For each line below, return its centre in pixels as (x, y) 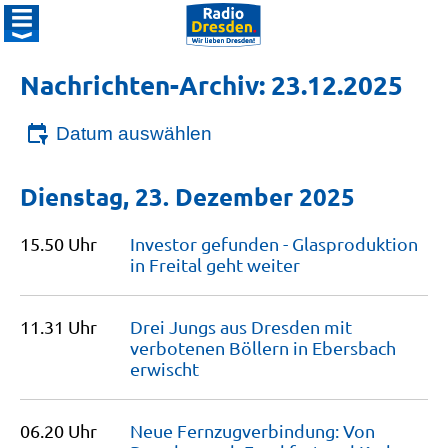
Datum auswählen (134, 133)
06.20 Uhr (58, 430)
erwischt (164, 368)
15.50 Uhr (58, 243)
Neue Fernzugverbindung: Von (252, 430)
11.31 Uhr (58, 326)
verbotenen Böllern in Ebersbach (263, 347)
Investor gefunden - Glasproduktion (274, 243)
